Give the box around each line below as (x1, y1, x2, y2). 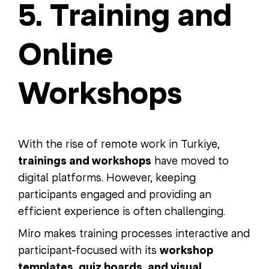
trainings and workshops (18, 154, 151, 169)
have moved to (151, 154, 229, 168)
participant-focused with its (18, 243, 160, 258)
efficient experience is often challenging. (18, 204, 225, 219)
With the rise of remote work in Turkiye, (18, 137, 220, 151)
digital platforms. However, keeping (18, 171, 196, 185)
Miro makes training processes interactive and (18, 226, 250, 241)
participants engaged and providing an (18, 187, 211, 202)
